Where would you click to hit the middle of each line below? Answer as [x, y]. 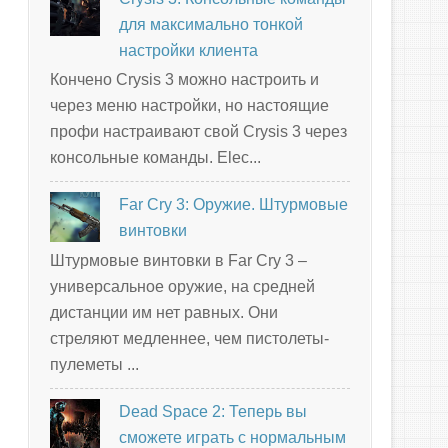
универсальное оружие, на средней [182, 286]
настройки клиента [189, 51]
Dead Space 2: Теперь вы [213, 411]
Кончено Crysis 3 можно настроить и [184, 80]
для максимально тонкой [211, 25]
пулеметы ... [94, 364]
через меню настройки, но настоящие [189, 106]
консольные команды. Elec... [155, 158]
